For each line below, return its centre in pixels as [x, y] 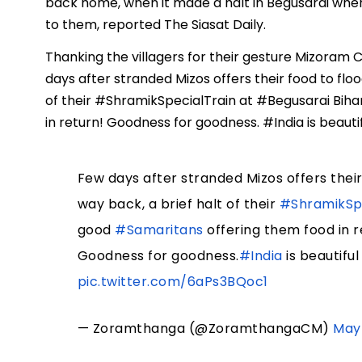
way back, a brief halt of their [178, 204]
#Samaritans [159, 230]
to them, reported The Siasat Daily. [156, 25]
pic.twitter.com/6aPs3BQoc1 [173, 282]
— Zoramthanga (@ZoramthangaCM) [205, 329]
